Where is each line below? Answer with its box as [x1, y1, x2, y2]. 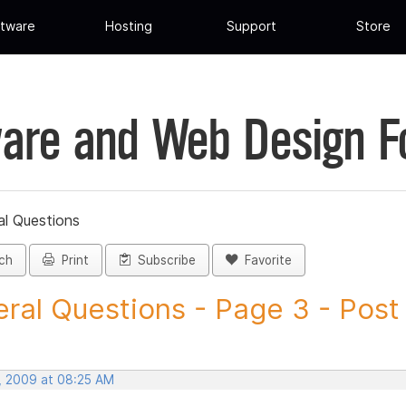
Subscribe [130, 253, 196, 268]
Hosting [105, 18, 153, 34]
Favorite [237, 253, 292, 268]
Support [226, 18, 276, 34]
